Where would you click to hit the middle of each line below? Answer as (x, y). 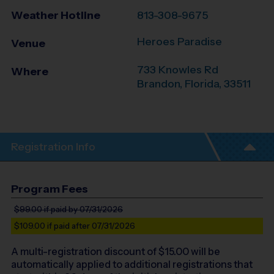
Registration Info (53, 146)
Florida (202, 84)
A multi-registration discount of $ (88, 251)
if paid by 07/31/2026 (83, 209)
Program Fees (50, 189)
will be (206, 251)
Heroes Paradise (180, 42)
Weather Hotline (56, 16)
